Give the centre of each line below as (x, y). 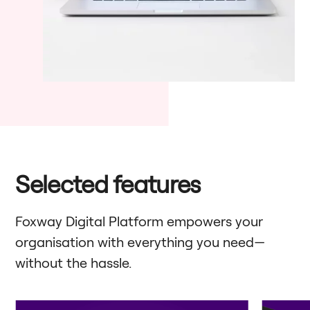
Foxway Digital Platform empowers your (139, 220)
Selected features (108, 183)
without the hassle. (74, 262)
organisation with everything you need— (140, 241)
